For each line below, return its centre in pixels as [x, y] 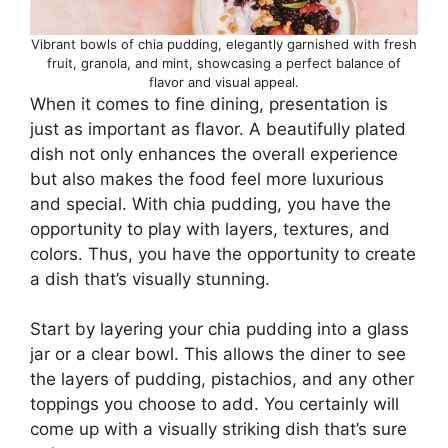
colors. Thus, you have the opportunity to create [223, 253]
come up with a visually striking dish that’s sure [218, 429]
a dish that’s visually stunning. [150, 278]
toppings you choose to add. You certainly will [214, 404]
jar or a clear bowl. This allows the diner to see [218, 354]
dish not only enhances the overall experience [214, 153]
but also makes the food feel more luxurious [207, 178]
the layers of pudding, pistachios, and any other [222, 379]
